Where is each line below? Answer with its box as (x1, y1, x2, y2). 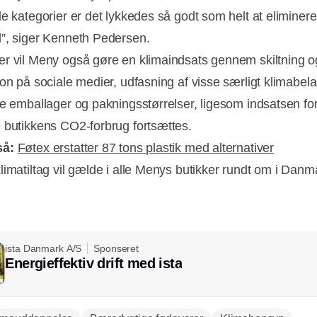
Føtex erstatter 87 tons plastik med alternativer (17, 140, 275, 155)
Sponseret (93, 242, 139, 254)
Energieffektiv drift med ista (5, 255, 183, 271)
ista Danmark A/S (5, 242, 82, 254)
